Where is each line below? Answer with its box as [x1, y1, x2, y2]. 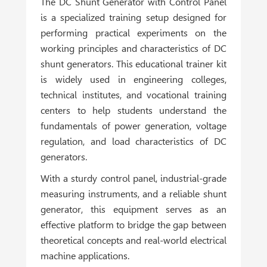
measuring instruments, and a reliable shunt [41, 188, 226, 200]
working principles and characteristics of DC [41, 42, 226, 54]
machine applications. [41, 250, 130, 262]
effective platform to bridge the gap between [41, 219, 226, 231]
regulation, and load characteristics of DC [41, 135, 226, 147]
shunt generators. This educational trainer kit [41, 58, 226, 70]
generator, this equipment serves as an [41, 203, 226, 215]
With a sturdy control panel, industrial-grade [41, 172, 226, 184]
